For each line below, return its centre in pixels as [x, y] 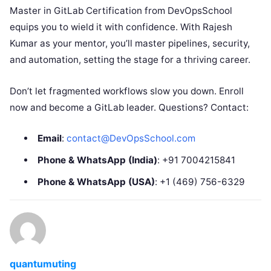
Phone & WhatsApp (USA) [96, 181]
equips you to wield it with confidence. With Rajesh [121, 27]
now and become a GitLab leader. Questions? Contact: [129, 107]
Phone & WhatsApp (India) [97, 160]
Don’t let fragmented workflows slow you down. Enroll [127, 91]
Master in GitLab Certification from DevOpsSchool [121, 10]
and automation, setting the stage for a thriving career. [130, 59]
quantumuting [43, 263]
